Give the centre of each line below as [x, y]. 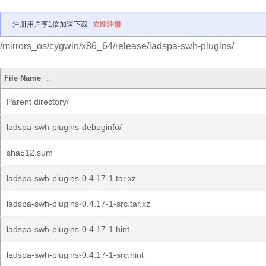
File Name [23, 78]
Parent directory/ [38, 102]
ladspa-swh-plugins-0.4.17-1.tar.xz [71, 178]
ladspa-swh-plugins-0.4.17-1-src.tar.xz [78, 204]
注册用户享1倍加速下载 [50, 24]
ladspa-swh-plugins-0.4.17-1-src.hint [75, 255]
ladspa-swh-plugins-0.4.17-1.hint [68, 229]
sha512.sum [30, 153]
